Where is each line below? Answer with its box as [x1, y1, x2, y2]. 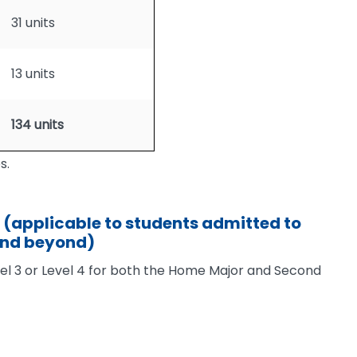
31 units [11, 14, 55, 32]
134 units [11, 116, 64, 134]
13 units [11, 65, 55, 83]
